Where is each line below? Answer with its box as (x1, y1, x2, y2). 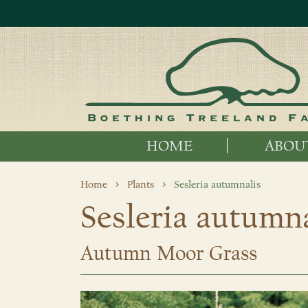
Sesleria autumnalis (174, 178, 261, 191)
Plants (127, 178, 154, 191)
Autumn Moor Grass (80, 241, 257, 266)
